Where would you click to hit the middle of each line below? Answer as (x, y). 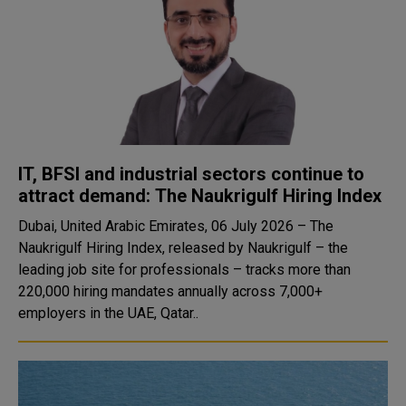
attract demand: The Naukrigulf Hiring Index (200, 196)
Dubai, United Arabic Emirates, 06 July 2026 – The (176, 226)
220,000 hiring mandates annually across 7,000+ (170, 291)
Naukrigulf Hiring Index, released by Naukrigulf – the (183, 248)
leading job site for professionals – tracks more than (184, 270)
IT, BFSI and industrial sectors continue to (191, 174)
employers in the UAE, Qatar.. (108, 313)
